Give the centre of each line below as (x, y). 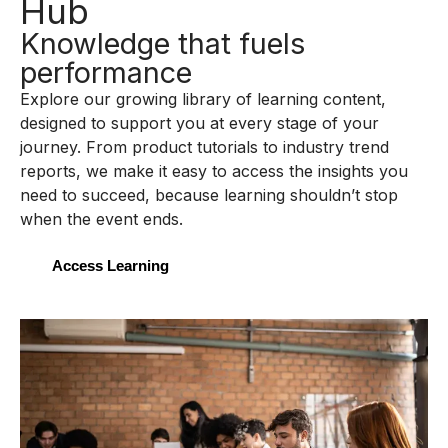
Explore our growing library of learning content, (203, 98)
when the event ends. (101, 218)
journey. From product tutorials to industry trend (204, 146)
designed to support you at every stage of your (199, 122)
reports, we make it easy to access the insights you (214, 170)
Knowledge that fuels (162, 43)
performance (106, 72)
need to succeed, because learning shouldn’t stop (209, 194)
